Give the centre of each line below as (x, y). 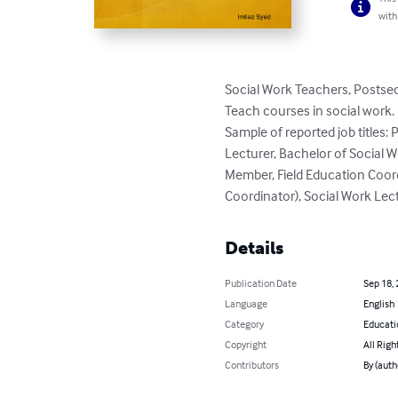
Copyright (246, 344)
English (378, 303)
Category (245, 323)
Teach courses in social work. (310, 110)
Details (255, 247)
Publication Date (261, 283)
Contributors (252, 364)
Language (247, 303)
